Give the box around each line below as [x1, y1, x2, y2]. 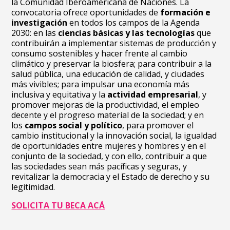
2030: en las [11, 27, 59, 39]
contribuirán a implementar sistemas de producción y [11, 37, 217, 49]
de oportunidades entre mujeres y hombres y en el [11, 140, 206, 151]
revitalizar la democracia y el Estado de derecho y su [11, 171, 210, 182]
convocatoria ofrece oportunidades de [11, 7, 161, 18]
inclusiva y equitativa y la [11, 89, 106, 100]
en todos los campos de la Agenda [67, 17, 200, 28]
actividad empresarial [105, 89, 199, 100]
